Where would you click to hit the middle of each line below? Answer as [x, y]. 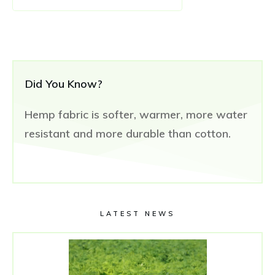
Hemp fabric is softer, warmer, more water [136, 114]
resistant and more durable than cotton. [128, 134]
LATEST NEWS [137, 214]
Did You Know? [64, 84]
